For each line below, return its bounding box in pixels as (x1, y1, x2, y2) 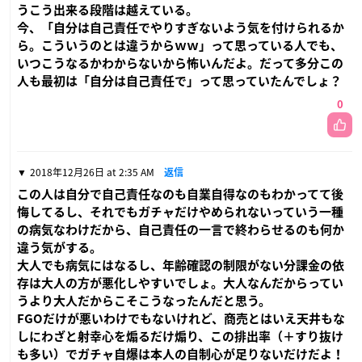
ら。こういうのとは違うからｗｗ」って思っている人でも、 (17, 39, 343, 52)
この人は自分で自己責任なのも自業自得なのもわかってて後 (17, 187, 343, 200)
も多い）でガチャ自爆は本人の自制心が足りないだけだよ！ (17, 347, 344, 360)
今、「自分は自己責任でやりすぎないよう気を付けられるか (17, 21, 344, 34)
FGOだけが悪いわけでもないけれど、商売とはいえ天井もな (17, 312, 345, 325)
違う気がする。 (17, 241, 102, 254)
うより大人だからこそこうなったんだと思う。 (17, 294, 271, 307)
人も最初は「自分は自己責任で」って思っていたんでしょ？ (17, 74, 342, 87)
